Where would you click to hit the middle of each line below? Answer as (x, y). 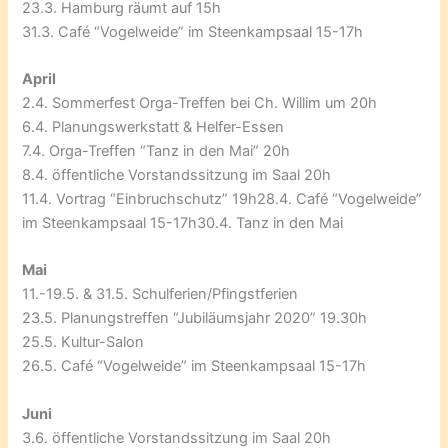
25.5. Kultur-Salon (83, 342)
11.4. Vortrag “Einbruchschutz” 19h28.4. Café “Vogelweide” (222, 199)
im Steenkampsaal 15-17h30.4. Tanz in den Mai (183, 223)
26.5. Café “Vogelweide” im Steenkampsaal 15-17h (194, 366)
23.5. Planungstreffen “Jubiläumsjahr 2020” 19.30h (195, 318)
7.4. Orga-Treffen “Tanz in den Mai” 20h (156, 151)
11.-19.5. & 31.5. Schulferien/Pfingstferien (160, 294)
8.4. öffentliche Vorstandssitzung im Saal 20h (177, 175)
